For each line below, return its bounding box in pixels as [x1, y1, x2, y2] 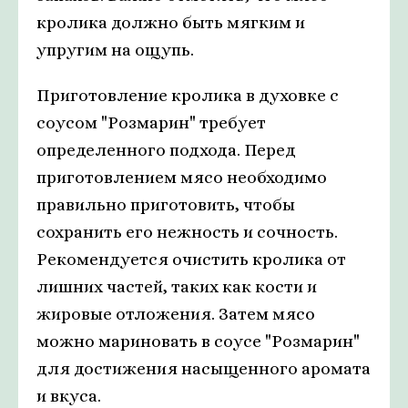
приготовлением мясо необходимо [36, 168, 327, 188]
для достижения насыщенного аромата [36, 359, 371, 379]
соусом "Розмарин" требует [36, 113, 266, 133]
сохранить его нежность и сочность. [36, 222, 338, 242]
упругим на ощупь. [36, 40, 194, 60]
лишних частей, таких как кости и [36, 277, 317, 297]
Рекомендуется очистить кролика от [36, 250, 346, 270]
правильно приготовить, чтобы [36, 195, 295, 215]
